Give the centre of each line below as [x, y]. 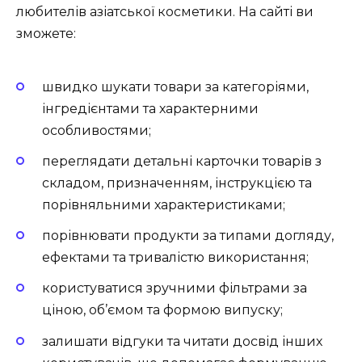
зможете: [46, 34]
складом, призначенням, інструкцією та [177, 183]
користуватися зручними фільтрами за [175, 288]
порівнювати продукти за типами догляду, [188, 236]
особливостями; [97, 130]
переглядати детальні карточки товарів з [182, 161]
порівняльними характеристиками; [164, 204]
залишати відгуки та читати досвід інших [182, 341]
